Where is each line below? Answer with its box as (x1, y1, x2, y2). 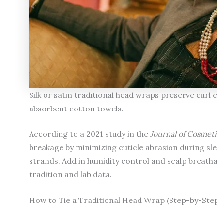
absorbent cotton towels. (29, 103, 124, 113)
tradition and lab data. (29, 169, 112, 179)
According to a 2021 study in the (29, 128, 150, 139)
